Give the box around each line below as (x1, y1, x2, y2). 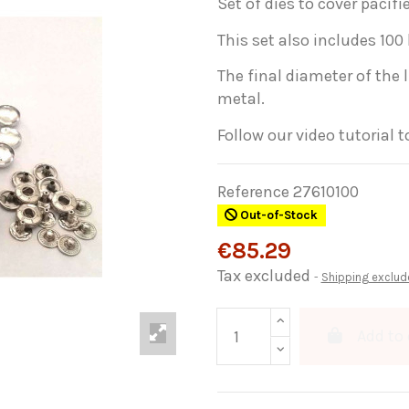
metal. (216, 89, 265, 110)
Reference (216, 181, 289, 202)
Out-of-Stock (237, 208, 319, 223)
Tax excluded (216, 266, 314, 287)
